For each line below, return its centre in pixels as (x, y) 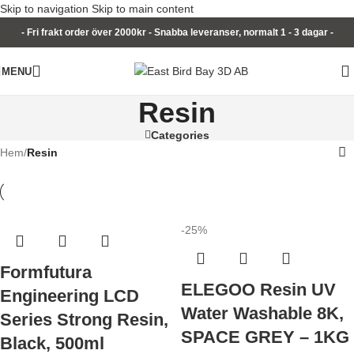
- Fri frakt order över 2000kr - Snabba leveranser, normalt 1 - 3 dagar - (177, 32)
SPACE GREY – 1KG (265, 337)
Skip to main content (143, 9)
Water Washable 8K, (262, 313)
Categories (180, 135)
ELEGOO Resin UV (258, 290)
